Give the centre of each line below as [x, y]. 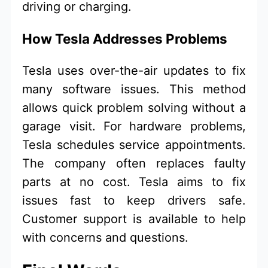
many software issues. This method [134, 89]
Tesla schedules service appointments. [134, 144]
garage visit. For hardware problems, [134, 126]
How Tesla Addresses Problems [125, 39]
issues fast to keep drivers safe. [134, 200]
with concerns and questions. [106, 237]
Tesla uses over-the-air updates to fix [134, 70]
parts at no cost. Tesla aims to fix [134, 182]
